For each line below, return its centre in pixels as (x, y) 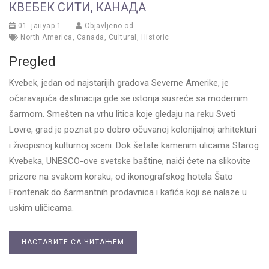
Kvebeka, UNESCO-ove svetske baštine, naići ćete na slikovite (130, 161)
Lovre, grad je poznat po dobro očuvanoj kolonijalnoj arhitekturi (133, 129)
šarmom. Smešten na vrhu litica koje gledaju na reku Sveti (122, 114)
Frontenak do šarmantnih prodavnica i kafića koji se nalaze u (128, 192)
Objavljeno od (108, 26)
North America (47, 37)
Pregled (32, 61)
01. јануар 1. (40, 26)
